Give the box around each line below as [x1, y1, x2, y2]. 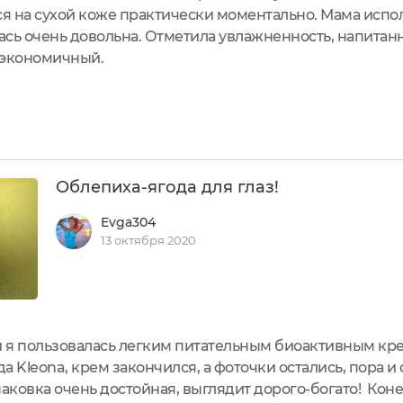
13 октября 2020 [101, 233, 197, 248]
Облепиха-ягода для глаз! [56, 176, 280, 197]
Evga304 [101, 214, 157, 231]
